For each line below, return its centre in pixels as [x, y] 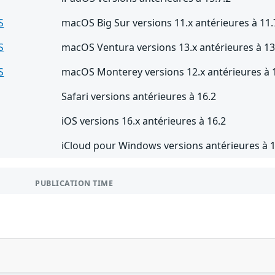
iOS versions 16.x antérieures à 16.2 [144, 121]
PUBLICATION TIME [74, 183]
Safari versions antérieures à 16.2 [139, 96]
